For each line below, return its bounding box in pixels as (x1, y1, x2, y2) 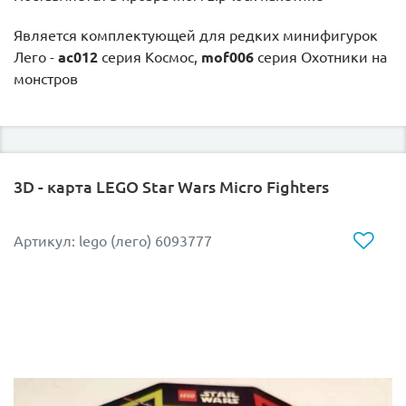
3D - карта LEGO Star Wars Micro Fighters (14, 178, 329, 197)
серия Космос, (98, 49, 198, 66)
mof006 (198, 49, 254, 66)
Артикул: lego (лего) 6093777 (14, 233, 212, 250)
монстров (14, 71, 78, 88)
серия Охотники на (254, 49, 387, 66)
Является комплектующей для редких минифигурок (14, 27, 378, 44)
